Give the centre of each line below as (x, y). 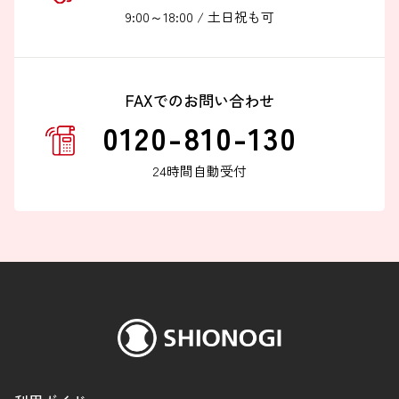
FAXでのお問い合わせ (199, 100)
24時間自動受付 (199, 170)
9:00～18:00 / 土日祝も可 (199, 16)
